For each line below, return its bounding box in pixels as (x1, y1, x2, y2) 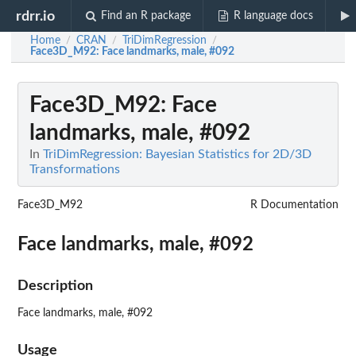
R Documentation (250, 199, 339, 211)
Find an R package (101, 10, 192, 21)
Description (17, 279, 93, 292)
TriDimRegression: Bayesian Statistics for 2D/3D (43, 148, 311, 161)
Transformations (29, 163, 120, 176)
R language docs (233, 10, 313, 21)
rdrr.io (16, 9, 56, 23)
